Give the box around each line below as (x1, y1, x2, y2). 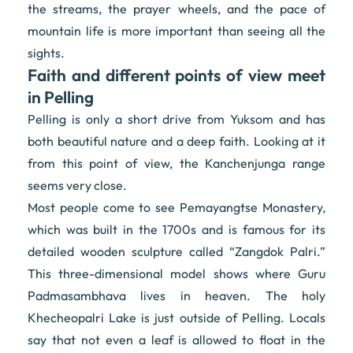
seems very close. (28, 177, 127, 194)
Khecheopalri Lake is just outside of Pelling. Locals (28, 310, 325, 326)
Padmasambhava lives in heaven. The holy (28, 288, 325, 304)
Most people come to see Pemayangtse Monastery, (28, 199, 325, 216)
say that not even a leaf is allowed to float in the (28, 332, 325, 348)
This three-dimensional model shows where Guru (28, 266, 325, 282)
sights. (28, 45, 65, 61)
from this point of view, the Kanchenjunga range (28, 155, 325, 172)
